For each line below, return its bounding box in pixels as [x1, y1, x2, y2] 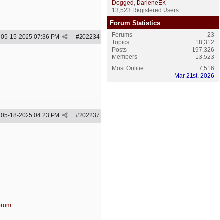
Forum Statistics [110, 19, 160, 27]
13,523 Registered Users [112, 7, 179, 14]
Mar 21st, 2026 [174, 72, 214, 79]
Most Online [112, 65, 144, 72]
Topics [112, 39, 129, 46]
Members [112, 54, 137, 60]
